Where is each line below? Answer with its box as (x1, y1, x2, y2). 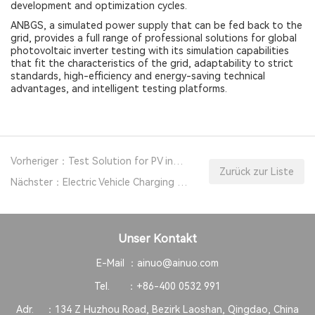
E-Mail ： (96, 257, 137, 269)
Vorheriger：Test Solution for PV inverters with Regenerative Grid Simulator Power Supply (173, 155, 184, 167)
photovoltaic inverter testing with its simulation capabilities (11, 45, 289, 56)
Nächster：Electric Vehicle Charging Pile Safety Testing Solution (177, 176, 188, 188)
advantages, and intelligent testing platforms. (11, 83, 227, 94)
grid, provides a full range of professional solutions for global (11, 32, 297, 44)
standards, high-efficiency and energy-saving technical (11, 70, 265, 82)
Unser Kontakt (118, 232, 197, 245)
